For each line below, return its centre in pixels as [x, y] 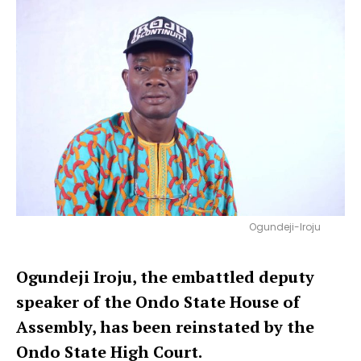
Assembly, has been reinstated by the [165, 326]
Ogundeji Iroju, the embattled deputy [165, 276]
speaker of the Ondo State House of [158, 301]
